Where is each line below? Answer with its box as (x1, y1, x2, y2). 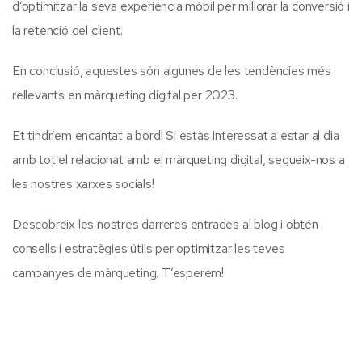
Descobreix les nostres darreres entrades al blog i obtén (12, 216, 318, 234)
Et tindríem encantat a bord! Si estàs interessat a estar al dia (12, 127, 339, 145)
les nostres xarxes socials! (12, 175, 154, 193)
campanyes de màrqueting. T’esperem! (12, 264, 225, 282)
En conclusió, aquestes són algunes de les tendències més (12, 62, 331, 80)
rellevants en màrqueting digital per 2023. (12, 86, 238, 104)
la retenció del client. (12, 22, 123, 40)
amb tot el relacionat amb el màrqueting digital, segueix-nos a (12, 151, 345, 169)
